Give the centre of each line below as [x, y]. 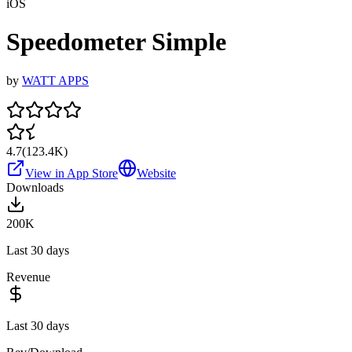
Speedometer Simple [116, 42]
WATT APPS [55, 80]
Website [156, 173]
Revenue [28, 277]
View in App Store [71, 173]
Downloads [35, 187]
